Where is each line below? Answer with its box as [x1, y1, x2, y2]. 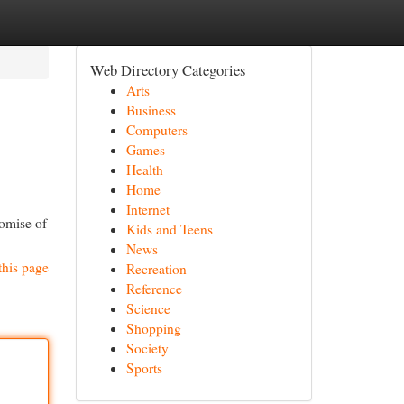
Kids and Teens [125, 220, 213, 238]
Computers [125, 121, 188, 139]
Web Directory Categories [89, 60, 245, 80]
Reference [125, 280, 182, 298]
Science [125, 299, 170, 317]
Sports [125, 359, 162, 377]
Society [125, 339, 169, 357]
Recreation [125, 260, 187, 278]
